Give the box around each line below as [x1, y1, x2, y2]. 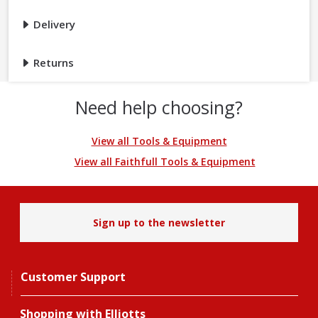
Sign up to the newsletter [93, 216, 225, 230]
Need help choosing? [75, 95, 243, 120]
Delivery [31, 17, 75, 32]
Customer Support [21, 269, 126, 285]
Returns [31, 55, 74, 70]
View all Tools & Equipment [91, 134, 227, 148]
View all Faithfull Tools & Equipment [74, 155, 256, 169]
